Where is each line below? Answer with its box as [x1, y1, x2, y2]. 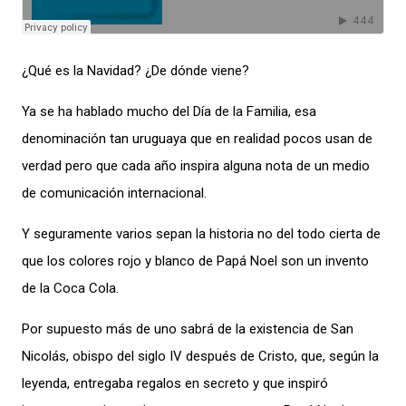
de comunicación [22, 185, 128, 201]
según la [325, 348, 379, 364]
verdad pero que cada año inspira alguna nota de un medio [22, 158, 370, 174]
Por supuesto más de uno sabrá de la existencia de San [22, 321, 353, 337]
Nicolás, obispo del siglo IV [22, 348, 186, 364]
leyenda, [22, 375, 70, 391]
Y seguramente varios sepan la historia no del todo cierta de [22, 226, 381, 242]
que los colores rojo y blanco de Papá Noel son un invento [22, 253, 369, 269]
